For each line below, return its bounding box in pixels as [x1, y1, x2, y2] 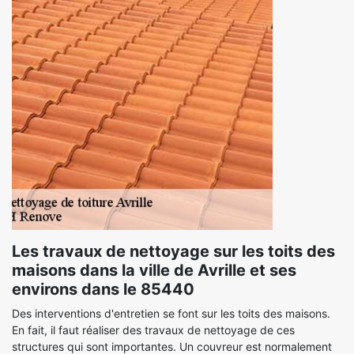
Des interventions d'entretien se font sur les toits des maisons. [12, 307, 330, 320]
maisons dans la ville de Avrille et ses [12, 261, 296, 280]
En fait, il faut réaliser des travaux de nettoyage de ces [12, 323, 295, 337]
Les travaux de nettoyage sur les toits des [12, 242, 335, 261]
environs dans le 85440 [12, 280, 194, 299]
